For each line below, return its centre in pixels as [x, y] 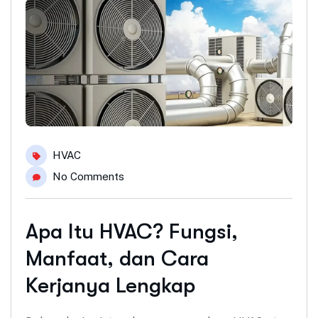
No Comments [88, 177]
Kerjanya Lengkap [110, 286]
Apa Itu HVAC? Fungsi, [132, 232]
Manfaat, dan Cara [117, 259]
